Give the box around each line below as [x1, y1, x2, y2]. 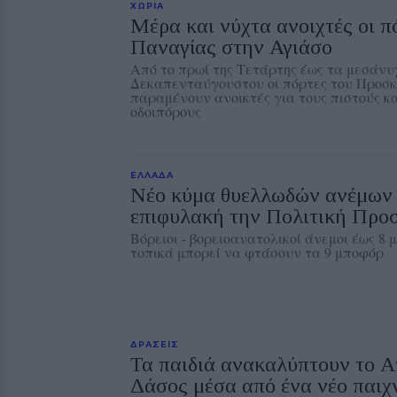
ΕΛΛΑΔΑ [130, 169, 174, 180]
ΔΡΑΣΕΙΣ [130, 339, 179, 349]
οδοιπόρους [130, 102, 201, 121]
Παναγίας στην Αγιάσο [130, 35, 332, 58]
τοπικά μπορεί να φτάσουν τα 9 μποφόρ [130, 243, 384, 261]
